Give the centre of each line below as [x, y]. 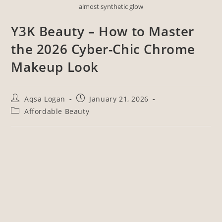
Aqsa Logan [45, 99]
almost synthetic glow [111, 7]
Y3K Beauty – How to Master [103, 31]
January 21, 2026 [119, 99]
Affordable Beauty [57, 111]
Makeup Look [55, 67]
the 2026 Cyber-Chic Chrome [103, 49]
